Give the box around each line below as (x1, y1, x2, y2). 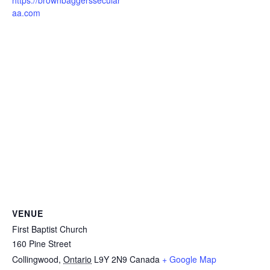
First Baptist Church (12, 223, 87, 236)
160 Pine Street (12, 237, 71, 250)
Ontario (63, 253, 92, 266)
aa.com (12, 7, 40, 19)
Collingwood (12, 253, 58, 266)
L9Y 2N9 (94, 253, 127, 266)
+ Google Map (162, 253, 216, 266)
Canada (130, 253, 160, 266)
